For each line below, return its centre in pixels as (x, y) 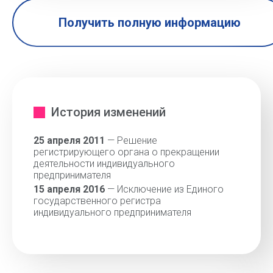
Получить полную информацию (149, 23)
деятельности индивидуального (104, 164)
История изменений (108, 112)
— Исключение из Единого (164, 189)
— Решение (131, 140)
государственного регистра (97, 201)
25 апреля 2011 (69, 140)
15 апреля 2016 (69, 189)
